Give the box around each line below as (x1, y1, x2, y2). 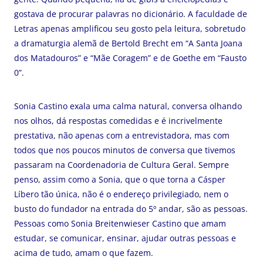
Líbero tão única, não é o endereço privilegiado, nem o (14, 188, 228, 200)
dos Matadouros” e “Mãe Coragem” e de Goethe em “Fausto (14, 52, 247, 63)
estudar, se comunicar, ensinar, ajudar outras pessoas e (14, 232, 236, 244)
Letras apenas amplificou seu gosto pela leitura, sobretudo (14, 23, 245, 34)
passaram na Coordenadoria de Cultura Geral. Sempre (14, 159, 229, 170)
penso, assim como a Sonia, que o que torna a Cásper (14, 174, 225, 185)
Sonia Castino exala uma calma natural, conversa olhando (14, 100, 242, 112)
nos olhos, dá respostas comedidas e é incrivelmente (14, 115, 222, 126)
